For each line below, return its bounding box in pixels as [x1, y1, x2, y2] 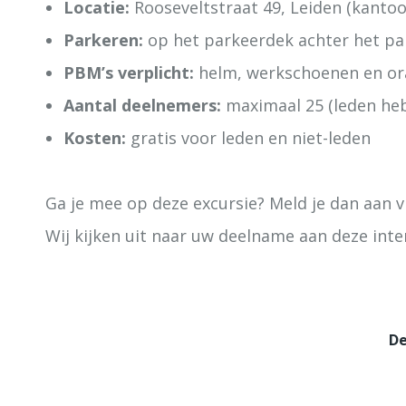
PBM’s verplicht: [63, 61, 194, 83]
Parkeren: [63, 28, 143, 51]
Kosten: [63, 126, 126, 149]
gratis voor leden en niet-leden [126, 126, 371, 149]
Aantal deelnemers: [63, 93, 221, 116]
